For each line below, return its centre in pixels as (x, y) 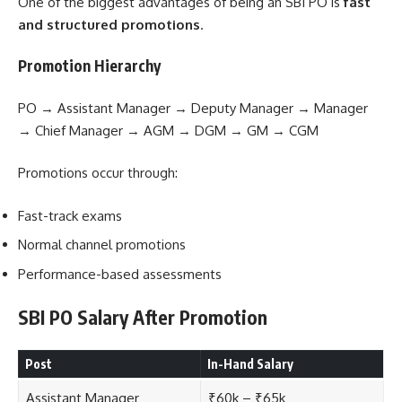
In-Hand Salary (250, 363)
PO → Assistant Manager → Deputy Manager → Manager (193, 108)
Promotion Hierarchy (89, 66)
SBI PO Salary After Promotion (143, 318)
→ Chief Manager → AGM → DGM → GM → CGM (168, 130)
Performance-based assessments (120, 274)
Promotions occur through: (98, 173)
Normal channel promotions (102, 245)
